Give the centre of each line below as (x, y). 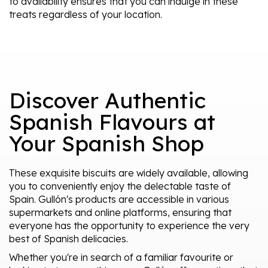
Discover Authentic (107, 100)
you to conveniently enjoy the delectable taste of (120, 186)
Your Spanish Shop (106, 143)
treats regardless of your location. (86, 14)
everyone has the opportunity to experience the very (129, 225)
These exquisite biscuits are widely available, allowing (129, 173)
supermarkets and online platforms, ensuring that (120, 212)
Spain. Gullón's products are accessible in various (119, 199)
